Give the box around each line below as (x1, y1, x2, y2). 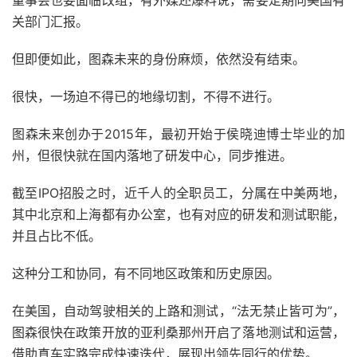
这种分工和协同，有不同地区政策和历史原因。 (12, 265, 280, 282)
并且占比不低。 (12, 228, 101, 245)
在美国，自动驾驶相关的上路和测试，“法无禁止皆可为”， (12, 303, 345, 320)
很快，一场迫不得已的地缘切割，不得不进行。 (12, 88, 280, 105)
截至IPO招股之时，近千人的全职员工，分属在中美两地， (12, 185, 345, 202)
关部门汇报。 (12, 14, 88, 30)
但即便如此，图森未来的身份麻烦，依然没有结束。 (12, 51, 305, 68)
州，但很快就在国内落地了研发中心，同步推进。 (12, 147, 292, 164)
